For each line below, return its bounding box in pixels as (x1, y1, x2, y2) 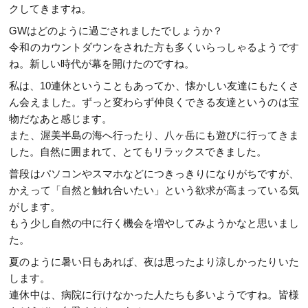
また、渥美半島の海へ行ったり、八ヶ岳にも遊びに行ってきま (9, 129, 299, 141)
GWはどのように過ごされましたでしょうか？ (9, 24, 223, 36)
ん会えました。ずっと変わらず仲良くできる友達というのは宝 (9, 96, 299, 108)
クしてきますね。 (9, 2, 92, 14)
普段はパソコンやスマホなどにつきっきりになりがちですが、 (9, 167, 299, 179)
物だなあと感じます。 (9, 112, 113, 124)
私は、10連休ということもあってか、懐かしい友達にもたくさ (9, 79, 299, 91)
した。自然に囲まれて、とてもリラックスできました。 (9, 145, 267, 157)
